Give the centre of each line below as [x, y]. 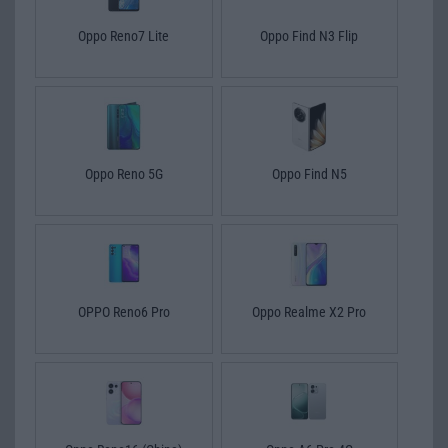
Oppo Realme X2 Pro [309, 311]
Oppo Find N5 [309, 173]
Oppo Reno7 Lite [124, 35]
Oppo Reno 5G [123, 173]
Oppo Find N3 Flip [309, 35]
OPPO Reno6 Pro [123, 311]
